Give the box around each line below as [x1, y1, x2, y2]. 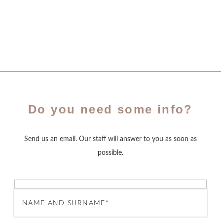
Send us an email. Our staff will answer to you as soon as [24, 135, 197, 143]
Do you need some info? [28, 103, 193, 116]
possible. [98, 149, 123, 156]
